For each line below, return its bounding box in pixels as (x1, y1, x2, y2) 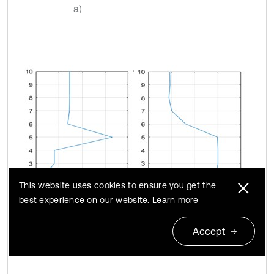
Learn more (152, 195, 199, 205)
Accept (193, 226, 225, 237)
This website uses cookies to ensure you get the (19, 180, 217, 190)
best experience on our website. (19, 195, 152, 205)
